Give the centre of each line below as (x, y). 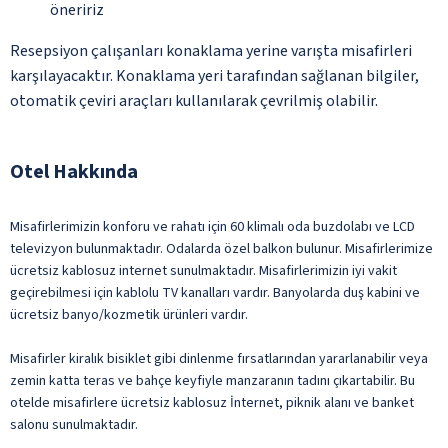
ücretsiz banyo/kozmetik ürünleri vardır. (129, 314)
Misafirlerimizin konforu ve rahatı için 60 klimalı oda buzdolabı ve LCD (212, 226)
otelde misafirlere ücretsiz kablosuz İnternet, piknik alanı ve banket (212, 402)
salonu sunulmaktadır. (74, 424)
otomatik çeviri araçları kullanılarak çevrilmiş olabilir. (194, 100)
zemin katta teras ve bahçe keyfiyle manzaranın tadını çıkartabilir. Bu (212, 380)
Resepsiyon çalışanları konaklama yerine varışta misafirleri (211, 50)
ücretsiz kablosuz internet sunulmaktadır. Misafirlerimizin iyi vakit (203, 270)
